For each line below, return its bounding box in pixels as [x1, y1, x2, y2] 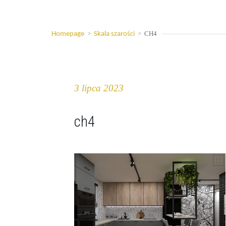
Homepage [51, 30, 84, 38]
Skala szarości [94, 30, 135, 38]
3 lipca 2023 [74, 82, 124, 93]
